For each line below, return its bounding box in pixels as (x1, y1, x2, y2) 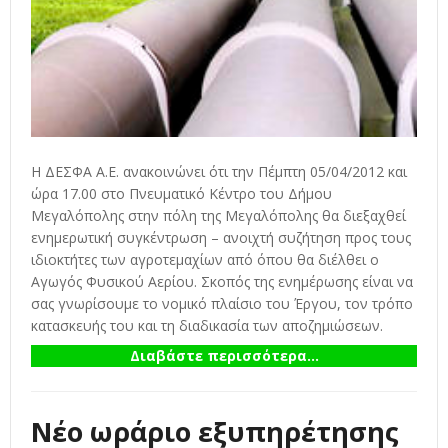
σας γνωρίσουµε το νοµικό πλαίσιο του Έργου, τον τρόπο (31, 294, 413, 314)
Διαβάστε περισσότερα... (129, 346, 319, 366)
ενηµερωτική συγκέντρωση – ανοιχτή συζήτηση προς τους (31, 228, 411, 248)
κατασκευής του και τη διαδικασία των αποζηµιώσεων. (31, 316, 383, 336)
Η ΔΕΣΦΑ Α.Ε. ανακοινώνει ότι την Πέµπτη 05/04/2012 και (31, 162, 407, 182)
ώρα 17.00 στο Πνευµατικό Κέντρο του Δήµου (31, 184, 332, 204)
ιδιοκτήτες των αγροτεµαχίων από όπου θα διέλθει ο (31, 250, 379, 270)
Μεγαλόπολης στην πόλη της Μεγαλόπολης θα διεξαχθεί (31, 206, 406, 226)
